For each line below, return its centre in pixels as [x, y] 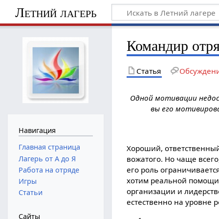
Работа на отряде [49, 170]
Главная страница [49, 147]
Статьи [30, 193]
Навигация [37, 130]
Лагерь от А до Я [47, 158]
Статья [149, 71]
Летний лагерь [55, 12]
